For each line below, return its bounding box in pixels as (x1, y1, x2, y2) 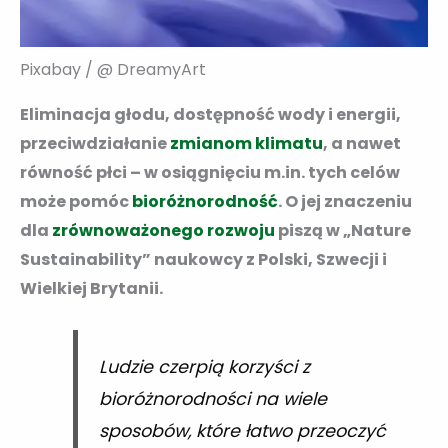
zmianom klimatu (170, 132, 323, 156)
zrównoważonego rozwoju (52, 219, 275, 243)
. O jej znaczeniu (278, 190, 412, 214)
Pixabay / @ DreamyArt (20, 58, 206, 82)
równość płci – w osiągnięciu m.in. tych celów (20, 161, 400, 185)
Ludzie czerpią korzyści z (98, 354, 310, 379)
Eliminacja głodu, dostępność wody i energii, (20, 103, 401, 127)
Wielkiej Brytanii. (20, 277, 163, 301)
